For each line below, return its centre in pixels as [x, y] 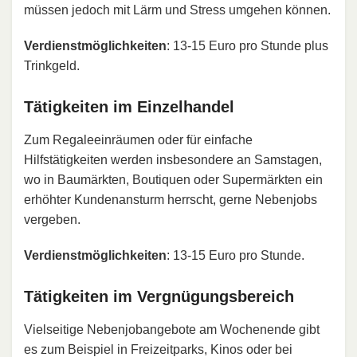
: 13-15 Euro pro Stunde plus [247, 45]
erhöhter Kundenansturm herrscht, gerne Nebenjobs [171, 199]
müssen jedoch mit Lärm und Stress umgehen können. [177, 10]
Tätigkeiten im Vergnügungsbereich [159, 296]
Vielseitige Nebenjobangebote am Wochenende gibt [172, 329]
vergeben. [52, 219]
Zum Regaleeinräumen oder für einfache [138, 139]
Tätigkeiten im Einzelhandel [129, 106]
